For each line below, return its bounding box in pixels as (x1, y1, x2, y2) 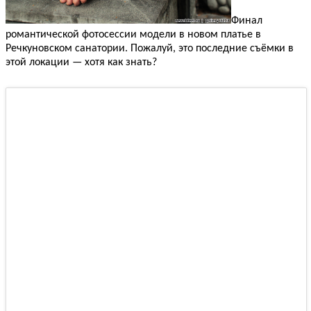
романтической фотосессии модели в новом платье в (6, 28, 261, 40)
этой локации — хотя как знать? (6, 56, 157, 68)
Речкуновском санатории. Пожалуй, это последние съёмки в (6, 42, 294, 54)
